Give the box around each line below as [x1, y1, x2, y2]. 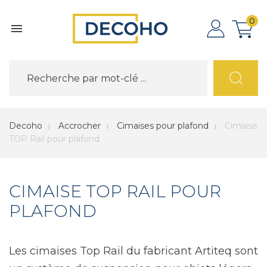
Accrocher [58, 120, 101, 131]
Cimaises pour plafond [117, 120, 209, 131]
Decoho [9, 120, 42, 131]
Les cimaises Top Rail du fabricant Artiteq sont [9, 244, 258, 257]
